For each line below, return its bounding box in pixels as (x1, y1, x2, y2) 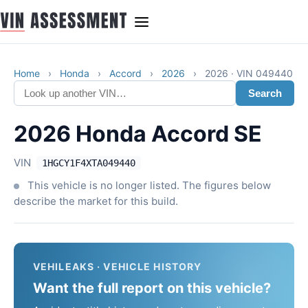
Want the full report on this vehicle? (33, 280, 271, 296)
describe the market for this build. (14, 195, 178, 208)
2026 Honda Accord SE (14, 120, 262, 147)
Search (248, 87, 282, 99)
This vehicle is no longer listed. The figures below (25, 179, 271, 192)
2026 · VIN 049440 (205, 67, 293, 79)
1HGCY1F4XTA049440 (42, 157, 135, 168)
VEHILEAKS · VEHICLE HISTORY (33, 261, 202, 272)
